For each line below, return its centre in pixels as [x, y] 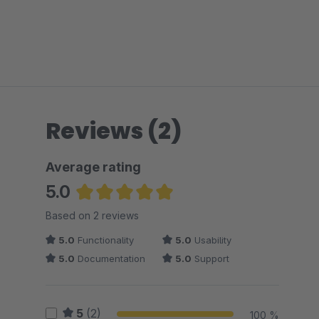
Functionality [104, 240]
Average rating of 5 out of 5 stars [160, 212]
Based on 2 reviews [92, 215]
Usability [211, 240]
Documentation [110, 258]
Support [210, 258]
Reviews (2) [114, 131]
